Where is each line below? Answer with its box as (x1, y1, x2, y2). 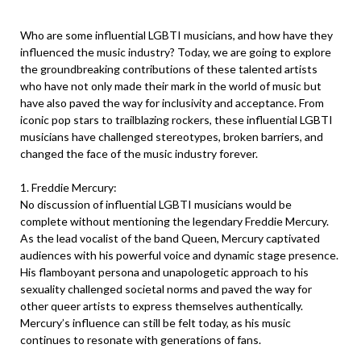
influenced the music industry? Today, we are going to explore (20, 45, 331, 59)
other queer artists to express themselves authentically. (20, 299, 303, 313)
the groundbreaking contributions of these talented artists (20, 62, 317, 76)
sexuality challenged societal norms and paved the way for (20, 282, 312, 296)
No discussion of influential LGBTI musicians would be (20, 197, 292, 211)
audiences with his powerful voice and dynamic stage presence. (20, 248, 338, 262)
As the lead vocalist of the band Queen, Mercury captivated (20, 231, 320, 245)
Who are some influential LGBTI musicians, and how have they (20, 28, 333, 42)
